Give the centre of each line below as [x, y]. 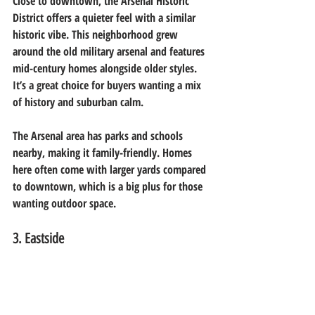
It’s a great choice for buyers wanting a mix [108, 85]
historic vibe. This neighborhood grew [97, 34]
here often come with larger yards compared [111, 169]
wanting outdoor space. [64, 203]
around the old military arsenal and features [110, 51]
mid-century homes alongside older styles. [106, 68]
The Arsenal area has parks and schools [99, 135]
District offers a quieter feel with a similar [105, 17]
